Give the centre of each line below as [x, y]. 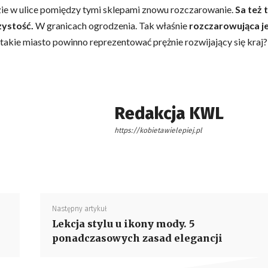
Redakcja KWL [169, 113]
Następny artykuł [79, 209]
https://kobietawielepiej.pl [158, 130]
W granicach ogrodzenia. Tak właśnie [110, 25]
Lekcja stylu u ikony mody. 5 [123, 224]
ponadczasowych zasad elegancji [137, 238]
